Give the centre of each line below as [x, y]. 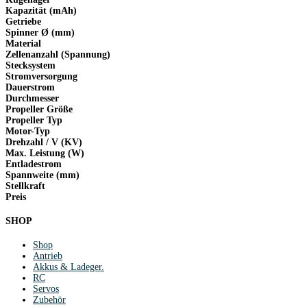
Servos [46, 288]
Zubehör [49, 299]
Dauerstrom [30, 88]
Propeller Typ [34, 121]
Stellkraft [25, 186]
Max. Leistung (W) [45, 153]
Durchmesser [32, 99]
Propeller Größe [39, 110]
